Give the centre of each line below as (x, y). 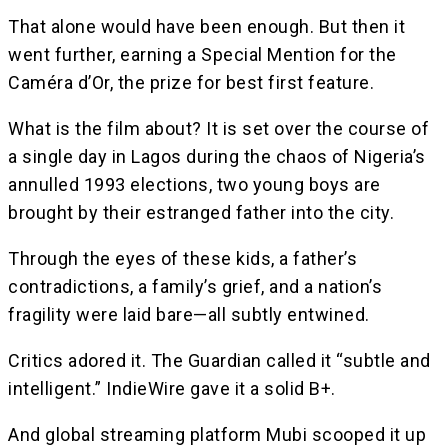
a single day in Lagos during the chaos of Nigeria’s (217, 156)
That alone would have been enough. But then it (206, 26)
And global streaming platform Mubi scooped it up (217, 434)
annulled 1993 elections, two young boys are (194, 184)
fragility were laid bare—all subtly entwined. (189, 314)
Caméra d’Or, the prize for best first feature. (191, 82)
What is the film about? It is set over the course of (218, 128)
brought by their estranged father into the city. (201, 212)
